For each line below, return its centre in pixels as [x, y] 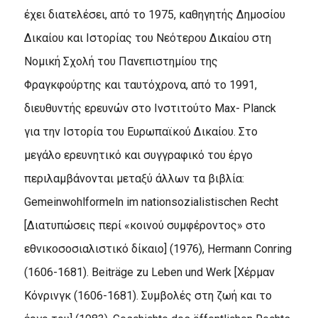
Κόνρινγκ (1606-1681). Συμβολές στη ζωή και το [148, 295]
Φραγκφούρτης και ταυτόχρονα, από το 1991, [140, 84]
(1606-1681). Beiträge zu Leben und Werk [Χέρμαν [149, 272]
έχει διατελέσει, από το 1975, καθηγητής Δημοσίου [154, 14]
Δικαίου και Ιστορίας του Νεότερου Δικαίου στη [147, 38]
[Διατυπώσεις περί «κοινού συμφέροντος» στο [144, 225]
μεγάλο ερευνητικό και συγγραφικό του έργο [138, 155]
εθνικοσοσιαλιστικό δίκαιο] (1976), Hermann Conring [158, 248]
